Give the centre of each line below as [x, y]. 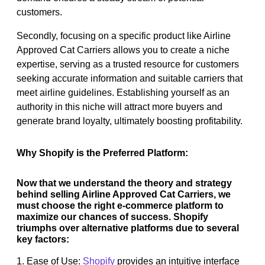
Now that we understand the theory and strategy [124, 183]
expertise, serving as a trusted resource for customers [128, 64]
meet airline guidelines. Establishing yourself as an [123, 92]
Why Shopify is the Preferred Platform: [102, 153]
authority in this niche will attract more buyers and [119, 106]
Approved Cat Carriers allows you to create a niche [123, 50]
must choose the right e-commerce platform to [120, 205]
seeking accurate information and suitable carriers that [130, 78]
